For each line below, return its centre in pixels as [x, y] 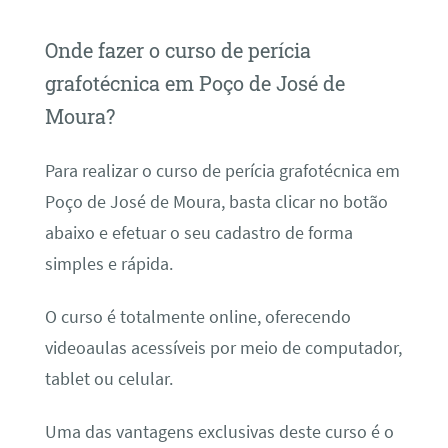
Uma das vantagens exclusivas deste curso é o [219, 432]
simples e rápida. [108, 263]
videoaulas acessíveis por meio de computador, [223, 347]
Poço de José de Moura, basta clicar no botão [216, 201]
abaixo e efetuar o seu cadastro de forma [198, 232]
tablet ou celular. [108, 378]
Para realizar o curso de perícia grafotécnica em [222, 170]
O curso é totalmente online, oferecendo [197, 316]
